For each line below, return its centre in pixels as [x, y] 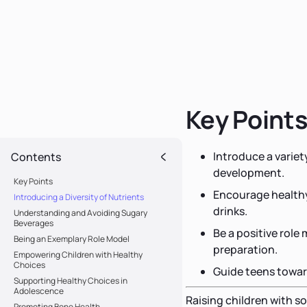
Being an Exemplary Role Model [72, 238]
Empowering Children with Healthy [78, 254]
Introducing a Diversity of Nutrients [79, 197]
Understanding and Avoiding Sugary [81, 212]
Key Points [33, 181]
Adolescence [39, 291]
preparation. [245, 249]
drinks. [230, 211]
